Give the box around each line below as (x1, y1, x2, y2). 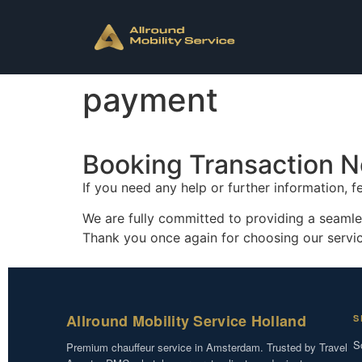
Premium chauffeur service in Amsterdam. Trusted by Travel (66, 339, 347, 355)
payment (82, 80, 218, 120)
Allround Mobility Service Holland (66, 309, 306, 331)
